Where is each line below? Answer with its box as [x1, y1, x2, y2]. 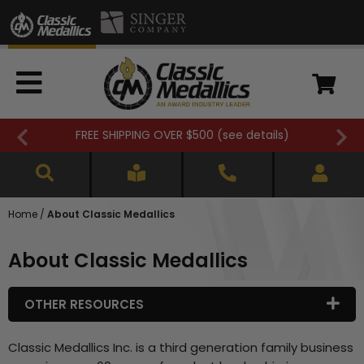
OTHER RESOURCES [24, 296, 144, 314]
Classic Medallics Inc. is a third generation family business [8, 339, 353, 357]
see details [222, 127, 284, 144]
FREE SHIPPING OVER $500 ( [75, 127, 223, 144]
